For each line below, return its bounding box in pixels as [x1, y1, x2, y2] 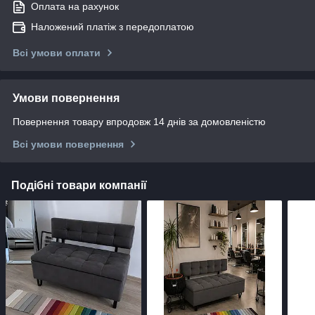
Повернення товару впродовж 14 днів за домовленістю [13, 115, 266, 127]
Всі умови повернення [13, 138, 124, 150]
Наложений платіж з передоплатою [31, 20, 194, 32]
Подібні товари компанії [11, 179, 147, 191]
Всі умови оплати [13, 46, 101, 58]
